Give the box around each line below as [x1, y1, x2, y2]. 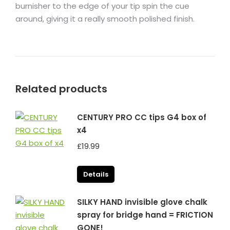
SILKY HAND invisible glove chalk [77, 197, 207, 207]
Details [83, 169, 108, 179]
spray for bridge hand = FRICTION [77, 209, 213, 220]
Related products [15, 82, 107, 96]
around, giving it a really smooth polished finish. [15, 13, 195, 24]
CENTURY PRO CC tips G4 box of [77, 112, 206, 123]
